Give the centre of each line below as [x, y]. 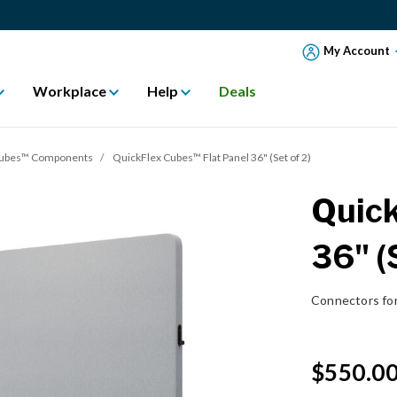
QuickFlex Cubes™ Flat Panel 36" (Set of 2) [212, 157]
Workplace [71, 91]
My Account [357, 50]
